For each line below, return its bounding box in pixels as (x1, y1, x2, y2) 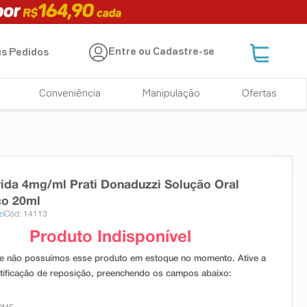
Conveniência (39, 89, 101, 99)
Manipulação (143, 89, 201, 99)
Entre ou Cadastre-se (108, 47, 215, 58)
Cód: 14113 (4, 210, 47, 218)
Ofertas (241, 89, 277, 99)
